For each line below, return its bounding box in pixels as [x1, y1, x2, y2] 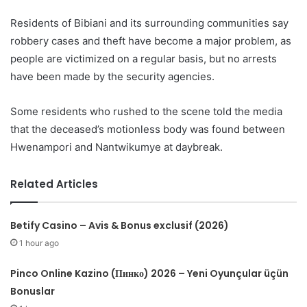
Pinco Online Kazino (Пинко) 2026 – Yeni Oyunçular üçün [10, 267, 289, 281]
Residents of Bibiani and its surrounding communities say [10, 16, 288, 30]
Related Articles [10, 177, 98, 192]
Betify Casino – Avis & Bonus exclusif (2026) [10, 219, 230, 233]
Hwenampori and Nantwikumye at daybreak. [10, 140, 223, 154]
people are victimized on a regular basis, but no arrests [10, 52, 277, 66]
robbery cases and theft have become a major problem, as [10, 34, 291, 48]
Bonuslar [10, 284, 56, 299]
